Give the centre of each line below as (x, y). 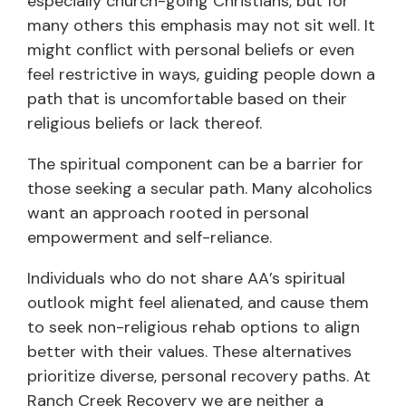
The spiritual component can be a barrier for (195, 164)
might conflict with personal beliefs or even (191, 50)
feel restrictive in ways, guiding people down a (201, 75)
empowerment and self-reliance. (150, 238)
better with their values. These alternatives (189, 352)
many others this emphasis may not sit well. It (201, 26)
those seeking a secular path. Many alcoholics (200, 189)
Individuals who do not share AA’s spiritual (186, 279)
